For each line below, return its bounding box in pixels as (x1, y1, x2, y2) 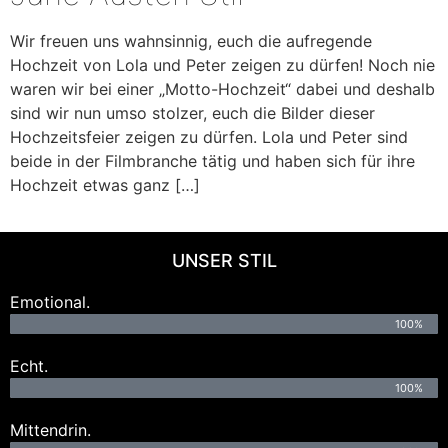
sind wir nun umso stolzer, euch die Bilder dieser (10, 103, 375, 124)
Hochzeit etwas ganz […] (10, 175, 200, 196)
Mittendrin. (10, 419, 91, 440)
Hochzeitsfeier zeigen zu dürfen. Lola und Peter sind (10, 127, 408, 148)
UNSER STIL (171, 249, 277, 271)
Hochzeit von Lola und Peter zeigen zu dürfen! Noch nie (10, 55, 435, 76)
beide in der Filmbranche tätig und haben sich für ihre (10, 151, 415, 172)
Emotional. (10, 291, 90, 312)
